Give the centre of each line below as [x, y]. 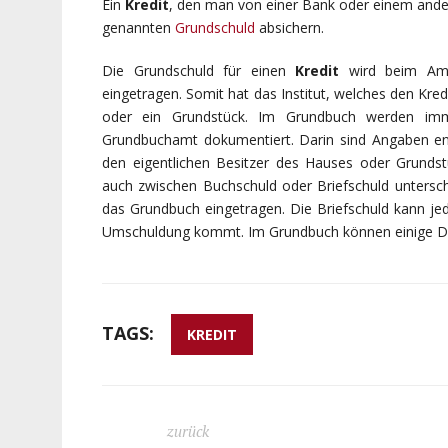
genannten [138, 27]
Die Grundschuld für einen [198, 70]
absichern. [289, 27]
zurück [188, 431]
